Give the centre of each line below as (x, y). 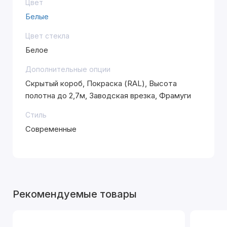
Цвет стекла (47, 36)
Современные (51, 129)
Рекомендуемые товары (75, 194)
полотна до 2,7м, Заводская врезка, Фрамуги (108, 96)
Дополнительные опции (68, 69)
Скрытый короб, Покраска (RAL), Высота (101, 83)
